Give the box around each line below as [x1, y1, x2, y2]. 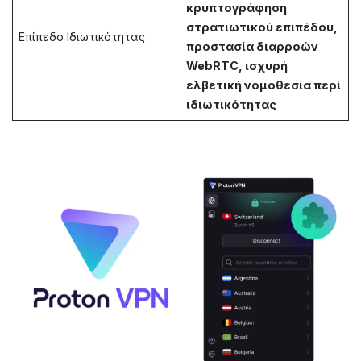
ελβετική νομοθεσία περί [186, 78, 342, 93]
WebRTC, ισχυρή [186, 59, 288, 73]
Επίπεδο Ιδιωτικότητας [19, 30, 146, 44]
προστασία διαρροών [186, 39, 319, 54]
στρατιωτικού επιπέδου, [186, 20, 338, 35]
